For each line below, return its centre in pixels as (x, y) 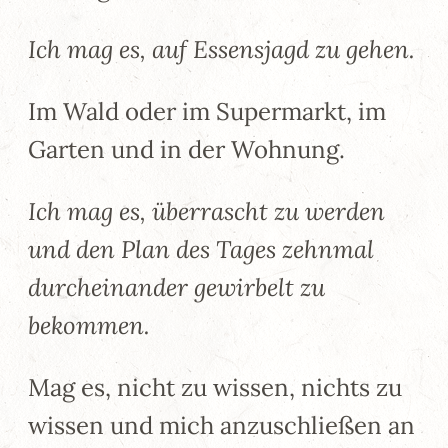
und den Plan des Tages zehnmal (201, 249)
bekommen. (89, 325)
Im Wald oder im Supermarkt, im (207, 111)
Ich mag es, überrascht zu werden (206, 211)
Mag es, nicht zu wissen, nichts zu (215, 387)
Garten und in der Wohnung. (186, 149)
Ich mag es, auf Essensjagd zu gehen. (221, 49)
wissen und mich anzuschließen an (221, 425)
